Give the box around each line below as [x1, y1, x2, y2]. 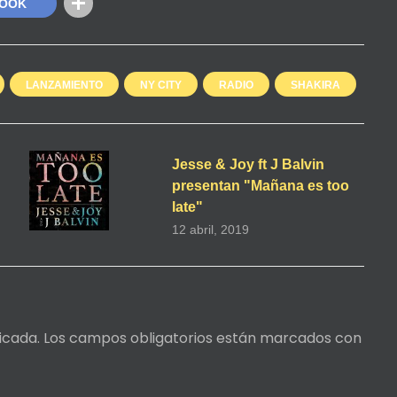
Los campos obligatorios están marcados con [40, 327, 362, 348]
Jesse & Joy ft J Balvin [172, 156, 325, 172]
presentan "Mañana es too [172, 177, 350, 193]
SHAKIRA [291, 78, 340, 91]
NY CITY [140, 78, 182, 91]
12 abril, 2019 [172, 222, 250, 237]
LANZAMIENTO [26, 78, 103, 91]
